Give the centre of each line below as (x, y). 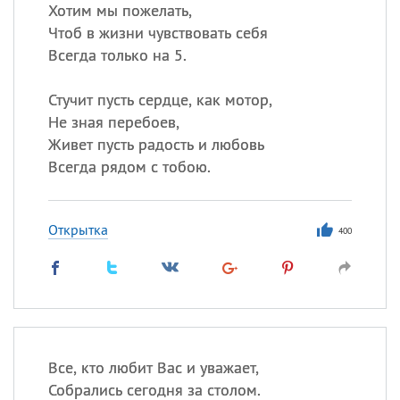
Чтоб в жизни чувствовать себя (158, 33)
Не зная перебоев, (113, 122)
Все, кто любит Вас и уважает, (153, 367)
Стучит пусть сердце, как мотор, (160, 100)
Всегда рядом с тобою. (129, 167)
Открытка (78, 229)
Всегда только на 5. (117, 55)
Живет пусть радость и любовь (156, 144)
